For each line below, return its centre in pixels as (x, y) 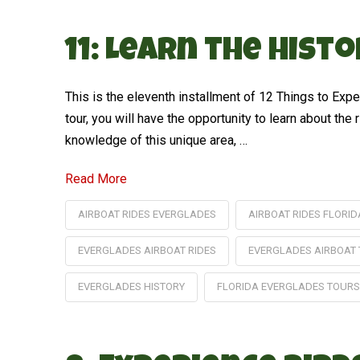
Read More (96, 178)
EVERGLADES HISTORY (131, 286)
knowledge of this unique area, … (156, 140)
